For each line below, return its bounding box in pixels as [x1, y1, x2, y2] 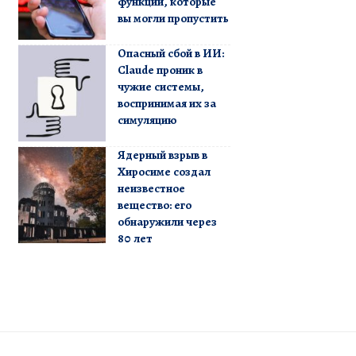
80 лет [117, 230, 153, 246]
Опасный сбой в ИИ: [117, 44, 224, 61]
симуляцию [117, 111, 176, 128]
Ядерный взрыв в [117, 146, 207, 163]
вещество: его [117, 196, 192, 213]
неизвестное [117, 180, 185, 196]
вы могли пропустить [117, 10, 229, 26]
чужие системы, [117, 78, 204, 95]
